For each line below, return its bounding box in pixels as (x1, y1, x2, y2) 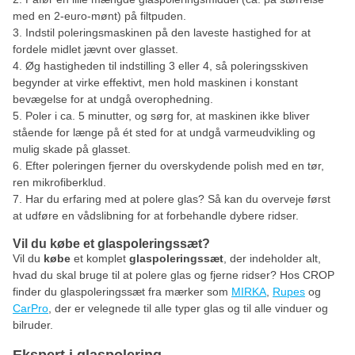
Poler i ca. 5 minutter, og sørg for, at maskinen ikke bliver (25, 109, 310, 122)
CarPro (13, 302, 48, 315)
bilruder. (13, 319, 53, 331)
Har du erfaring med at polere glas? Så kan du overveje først (25, 193, 330, 205)
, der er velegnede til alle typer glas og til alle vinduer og (48, 302, 328, 315)
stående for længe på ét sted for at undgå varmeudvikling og (13, 126, 315, 139)
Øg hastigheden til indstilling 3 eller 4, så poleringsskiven (25, 59, 308, 72)
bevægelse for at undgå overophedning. (13, 93, 213, 105)
